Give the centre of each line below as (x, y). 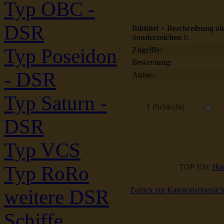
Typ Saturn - (55, 103)
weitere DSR (56, 197)
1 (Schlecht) (165, 107)
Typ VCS (42, 150)
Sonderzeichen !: (160, 37)
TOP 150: (195, 167)
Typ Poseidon (60, 56)
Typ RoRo (46, 174)
